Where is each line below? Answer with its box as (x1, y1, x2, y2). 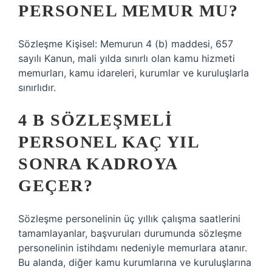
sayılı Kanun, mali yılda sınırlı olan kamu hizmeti (18, 52, 235, 64)
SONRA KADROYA (18, 154, 177, 173)
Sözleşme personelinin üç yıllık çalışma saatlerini (18, 212, 240, 225)
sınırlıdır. (18, 81, 56, 93)
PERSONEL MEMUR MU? (18, 1, 238, 20)
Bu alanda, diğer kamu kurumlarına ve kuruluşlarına (18, 256, 251, 268)
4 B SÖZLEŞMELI (18, 110, 172, 129)
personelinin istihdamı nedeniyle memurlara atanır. (18, 242, 247, 254)
